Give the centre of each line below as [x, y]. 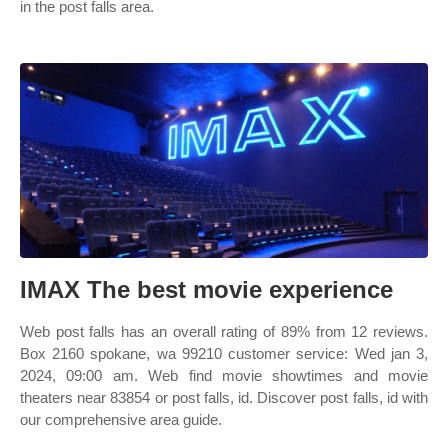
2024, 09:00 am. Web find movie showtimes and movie [224, 375]
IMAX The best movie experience [206, 289]
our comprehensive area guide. [121, 419]
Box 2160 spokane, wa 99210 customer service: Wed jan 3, [224, 353]
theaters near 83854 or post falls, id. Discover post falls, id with [224, 397]
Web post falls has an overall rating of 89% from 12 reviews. [224, 331]
